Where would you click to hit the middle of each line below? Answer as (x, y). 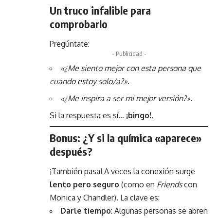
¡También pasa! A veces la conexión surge (122, 172)
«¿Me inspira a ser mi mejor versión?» (125, 98)
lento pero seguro (84, 185)
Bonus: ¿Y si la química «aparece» (126, 137)
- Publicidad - (129, 53)
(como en (138, 185)
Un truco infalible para (100, 10)
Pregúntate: (70, 44)
